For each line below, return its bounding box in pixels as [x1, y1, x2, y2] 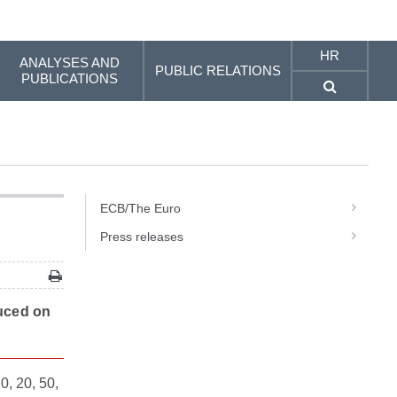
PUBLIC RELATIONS [154, 63, 281, 78]
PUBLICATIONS [21, 71, 119, 86]
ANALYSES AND [19, 55, 121, 70]
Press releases [99, 230, 184, 244]
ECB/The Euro [99, 201, 182, 215]
